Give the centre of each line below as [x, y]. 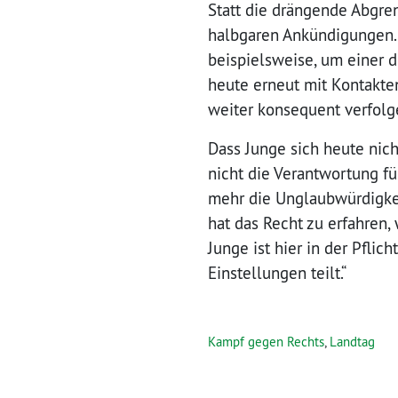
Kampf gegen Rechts [266, 341]
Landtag [352, 341]
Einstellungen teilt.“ [277, 272]
